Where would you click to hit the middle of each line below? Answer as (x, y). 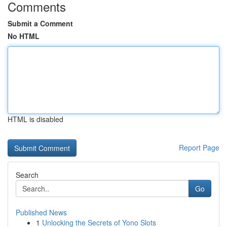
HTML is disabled (35, 119)
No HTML (24, 36)
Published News (41, 212)
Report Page (199, 147)
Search (27, 175)
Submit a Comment (40, 23)
